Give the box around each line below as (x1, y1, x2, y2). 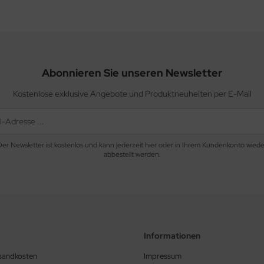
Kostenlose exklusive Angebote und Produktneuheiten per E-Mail (12, 88, 252, 100)
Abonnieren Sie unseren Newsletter (42, 66, 222, 80)
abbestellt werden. (103, 150, 161, 160)
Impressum (144, 251, 181, 262)
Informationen (144, 230, 200, 242)
